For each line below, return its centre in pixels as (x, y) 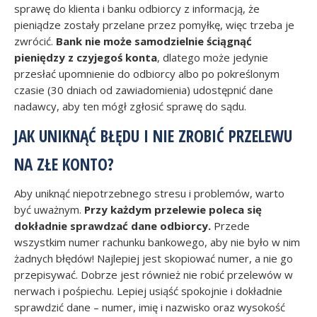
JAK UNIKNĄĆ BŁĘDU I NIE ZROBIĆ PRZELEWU (153, 136)
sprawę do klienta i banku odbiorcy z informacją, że (137, 8)
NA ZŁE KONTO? (64, 164)
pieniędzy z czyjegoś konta (86, 57)
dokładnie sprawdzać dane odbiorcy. (113, 226)
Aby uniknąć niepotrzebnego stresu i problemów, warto (149, 193)
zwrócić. (34, 41)
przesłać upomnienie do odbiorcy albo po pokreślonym (147, 74)
